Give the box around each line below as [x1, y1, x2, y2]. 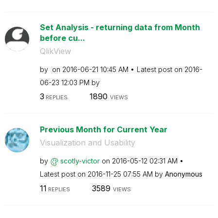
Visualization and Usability [39, 138, 135, 147]
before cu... [39, 33, 85, 43]
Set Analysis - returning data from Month [39, 22, 200, 32]
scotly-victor [60, 157, 100, 165]
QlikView [39, 46, 71, 56]
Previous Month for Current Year [39, 125, 167, 134]
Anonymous [164, 170, 202, 178]
